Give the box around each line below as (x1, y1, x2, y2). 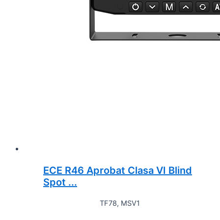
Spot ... (43, 176, 77, 188)
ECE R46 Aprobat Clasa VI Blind (43, 164, 192, 176)
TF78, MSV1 (100, 198, 140, 208)
